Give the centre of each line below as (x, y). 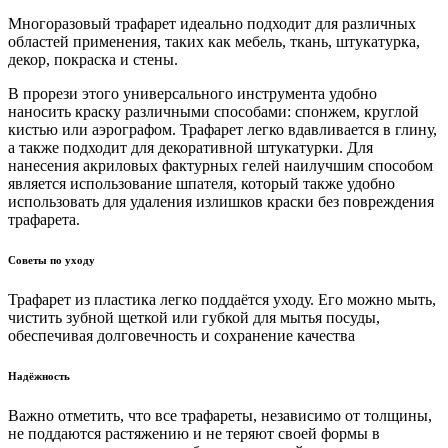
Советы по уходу (51, 259)
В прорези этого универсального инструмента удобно (192, 93)
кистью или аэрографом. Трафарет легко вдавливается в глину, (222, 129)
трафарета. (44, 219)
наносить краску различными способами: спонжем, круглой (213, 111)
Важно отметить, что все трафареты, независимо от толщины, (220, 415)
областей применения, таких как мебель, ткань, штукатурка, (214, 41)
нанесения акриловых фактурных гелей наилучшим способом (220, 165)
